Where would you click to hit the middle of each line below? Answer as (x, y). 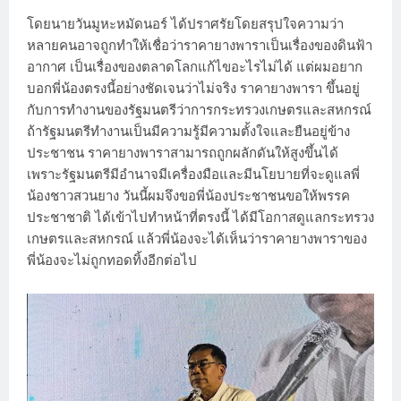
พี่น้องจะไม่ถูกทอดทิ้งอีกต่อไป (112, 261)
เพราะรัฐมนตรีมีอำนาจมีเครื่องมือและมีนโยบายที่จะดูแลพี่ (193, 175)
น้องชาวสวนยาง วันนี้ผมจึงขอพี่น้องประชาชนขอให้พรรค (188, 196)
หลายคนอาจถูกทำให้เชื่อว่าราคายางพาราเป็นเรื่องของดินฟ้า (200, 46)
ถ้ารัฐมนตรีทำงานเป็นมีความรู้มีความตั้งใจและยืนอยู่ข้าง (188, 132)
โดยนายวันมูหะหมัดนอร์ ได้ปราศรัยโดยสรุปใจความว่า (185, 25)
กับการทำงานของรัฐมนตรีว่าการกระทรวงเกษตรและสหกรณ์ (199, 111)
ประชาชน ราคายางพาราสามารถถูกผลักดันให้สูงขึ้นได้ (183, 154)
